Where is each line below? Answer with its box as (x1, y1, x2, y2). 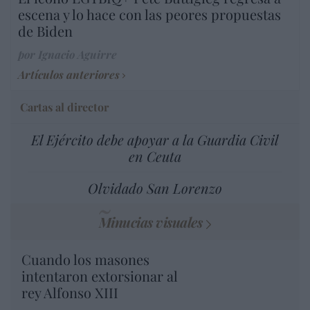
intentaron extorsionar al (21, 266, 178, 286)
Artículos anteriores (18, 67, 120, 82)
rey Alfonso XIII (21, 283, 118, 302)
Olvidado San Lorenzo (88, 179, 222, 198)
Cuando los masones (21, 250, 149, 269)
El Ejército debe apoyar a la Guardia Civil (31, 130, 279, 149)
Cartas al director (20, 100, 109, 115)
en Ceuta (129, 147, 181, 166)
